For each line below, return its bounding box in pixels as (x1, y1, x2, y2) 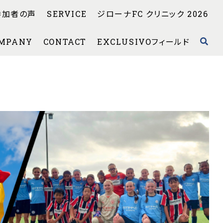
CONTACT (43, 36, 87, 47)
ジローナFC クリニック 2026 (97, 8, 209, 19)
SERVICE (46, 8, 87, 19)
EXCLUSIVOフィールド (97, 36, 190, 47)
